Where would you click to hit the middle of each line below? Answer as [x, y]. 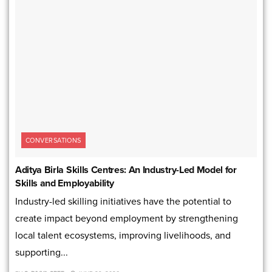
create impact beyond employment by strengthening [127, 218]
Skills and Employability [65, 183]
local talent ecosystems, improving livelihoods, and [123, 235]
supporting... [42, 252]
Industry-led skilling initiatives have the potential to [123, 201]
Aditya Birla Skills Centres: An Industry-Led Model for [126, 169]
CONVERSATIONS [53, 140]
